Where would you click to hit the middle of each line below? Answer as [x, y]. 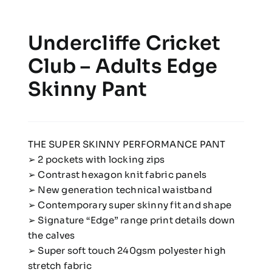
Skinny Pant [87, 90]
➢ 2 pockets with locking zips [96, 160]
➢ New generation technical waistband [120, 190]
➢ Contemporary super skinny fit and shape [130, 205]
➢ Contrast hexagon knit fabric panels [117, 175]
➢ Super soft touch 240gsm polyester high [127, 251]
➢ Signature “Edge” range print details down [131, 220]
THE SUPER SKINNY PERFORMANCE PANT [127, 144]
